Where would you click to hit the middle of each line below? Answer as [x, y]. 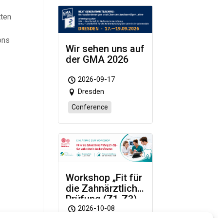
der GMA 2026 [97, 60]
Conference [90, 107]
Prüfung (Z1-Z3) [102, 199]
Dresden [91, 92]
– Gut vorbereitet [103, 210]
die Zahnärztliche [104, 189]
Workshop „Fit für [104, 178]
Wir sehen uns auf [105, 49]
